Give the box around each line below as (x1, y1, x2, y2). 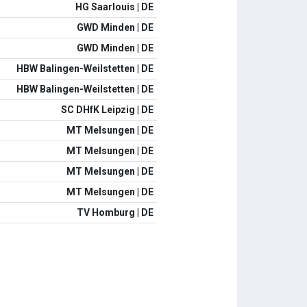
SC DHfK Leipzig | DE (60, 104, 153, 115)
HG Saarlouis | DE (75, 1, 153, 12)
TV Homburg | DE (76, 207, 153, 218)
